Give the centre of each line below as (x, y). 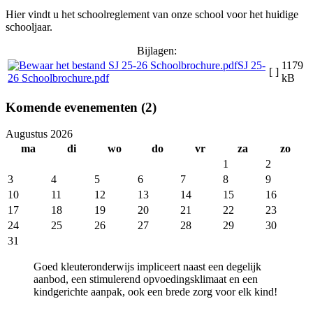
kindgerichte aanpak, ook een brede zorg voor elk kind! (155, 292)
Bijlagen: (156, 50)
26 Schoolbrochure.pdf (58, 78)
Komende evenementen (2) (81, 107)
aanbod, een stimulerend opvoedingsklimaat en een (146, 279)
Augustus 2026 (39, 134)
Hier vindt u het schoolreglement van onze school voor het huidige (152, 14)
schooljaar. (29, 27)
